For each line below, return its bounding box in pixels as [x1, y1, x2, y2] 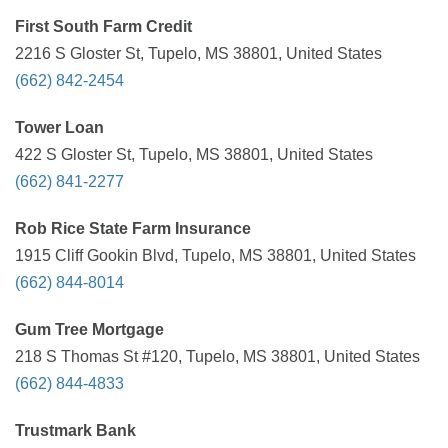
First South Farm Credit [15, 18, 192, 35]
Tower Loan [15, 119, 104, 136]
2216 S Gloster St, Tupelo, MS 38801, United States [15, 45, 382, 62]
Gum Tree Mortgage [15, 321, 164, 338]
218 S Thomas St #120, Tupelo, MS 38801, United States [15, 348, 420, 365]
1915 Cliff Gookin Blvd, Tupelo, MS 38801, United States [15, 247, 416, 264]
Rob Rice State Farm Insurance [15, 220, 251, 237]
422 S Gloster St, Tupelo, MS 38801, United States [15, 146, 373, 163]
